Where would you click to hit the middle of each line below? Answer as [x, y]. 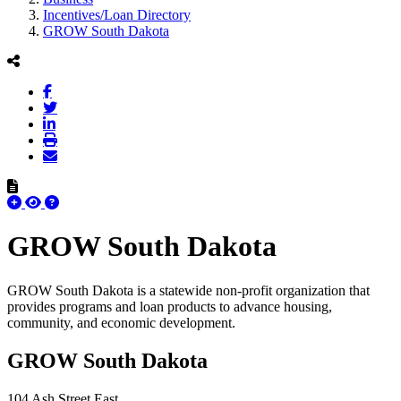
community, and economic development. [121, 322]
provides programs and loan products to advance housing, [170, 306]
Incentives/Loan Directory [117, 15]
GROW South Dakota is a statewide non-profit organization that [188, 290]
